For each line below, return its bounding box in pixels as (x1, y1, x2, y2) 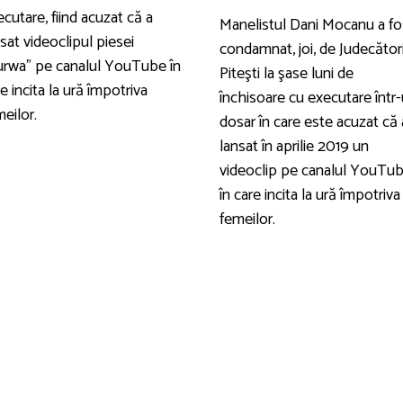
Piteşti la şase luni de (219, 60, 354, 88)
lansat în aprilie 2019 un (219, 133, 369, 161)
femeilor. (219, 206, 275, 234)
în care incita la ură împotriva (219, 182, 400, 210)
